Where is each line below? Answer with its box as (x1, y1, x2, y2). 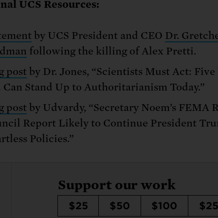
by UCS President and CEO (32, 29, 165, 41)
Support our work (58, 177, 176, 192)
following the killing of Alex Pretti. (27, 45, 196, 57)
